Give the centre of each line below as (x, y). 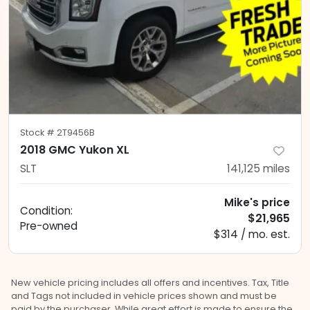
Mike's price (257, 203)
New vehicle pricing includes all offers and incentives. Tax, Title (150, 283)
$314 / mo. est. (252, 235)
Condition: (46, 211)
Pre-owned (49, 226)
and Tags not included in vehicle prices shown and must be (144, 296)
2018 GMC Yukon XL (75, 150)
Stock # (38, 133)
